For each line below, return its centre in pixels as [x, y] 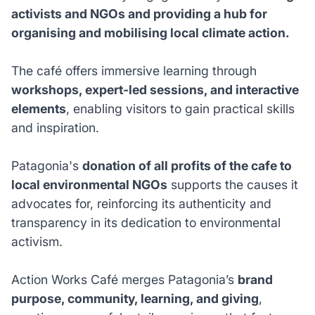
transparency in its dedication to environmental [146, 222]
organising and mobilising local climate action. [152, 32]
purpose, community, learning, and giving [135, 298]
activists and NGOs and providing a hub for [139, 13]
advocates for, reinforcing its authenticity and [141, 203]
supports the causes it [232, 184]
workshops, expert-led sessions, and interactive [155, 89]
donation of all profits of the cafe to [187, 165]
